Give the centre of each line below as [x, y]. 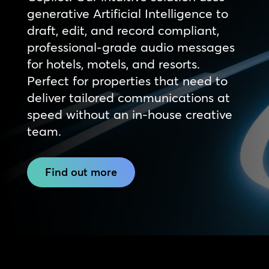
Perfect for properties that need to [127, 80]
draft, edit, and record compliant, [123, 30]
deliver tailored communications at [128, 97]
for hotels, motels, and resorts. [113, 63]
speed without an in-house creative [129, 114]
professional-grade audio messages [131, 47]
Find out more [81, 172]
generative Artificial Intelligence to [127, 13]
